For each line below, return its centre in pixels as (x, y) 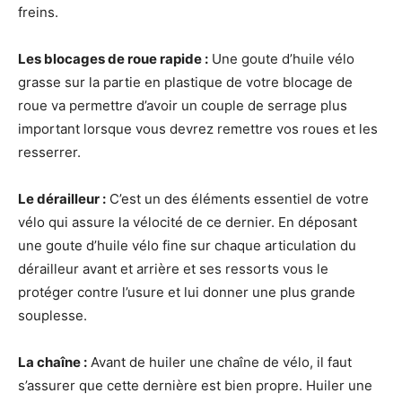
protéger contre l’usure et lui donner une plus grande (187, 293)
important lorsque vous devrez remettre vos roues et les (198, 129)
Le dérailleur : (62, 199)
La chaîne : (52, 363)
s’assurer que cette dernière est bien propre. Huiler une (195, 386)
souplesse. (52, 316)
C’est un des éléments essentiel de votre (237, 199)
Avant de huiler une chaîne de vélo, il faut (219, 363)
